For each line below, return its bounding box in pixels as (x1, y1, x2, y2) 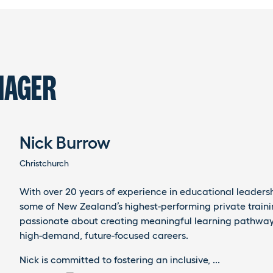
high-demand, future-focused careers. (19, 230, 188, 241)
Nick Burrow (19, 133, 110, 152)
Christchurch (19, 158, 69, 168)
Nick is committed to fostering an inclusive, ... (19, 254, 220, 265)
